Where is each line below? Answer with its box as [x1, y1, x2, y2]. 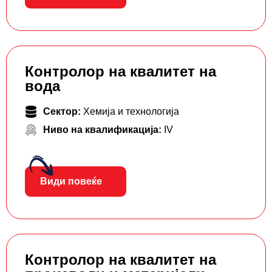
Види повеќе [40, 176, 102, 187]
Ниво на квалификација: [43, 124, 164, 135]
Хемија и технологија [83, 106, 179, 117]
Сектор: [43, 106, 83, 117]
